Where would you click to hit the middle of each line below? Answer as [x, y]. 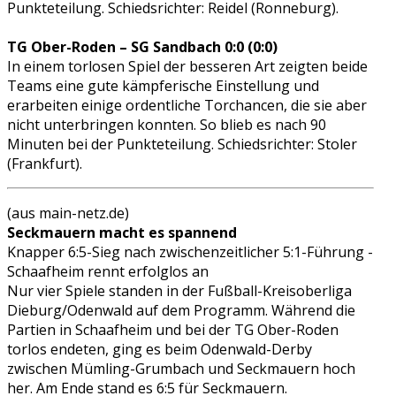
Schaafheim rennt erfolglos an [108, 271]
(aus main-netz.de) [68, 213]
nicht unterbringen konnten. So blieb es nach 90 [167, 124]
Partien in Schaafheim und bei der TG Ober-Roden [173, 329]
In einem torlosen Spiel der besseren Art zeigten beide [187, 66]
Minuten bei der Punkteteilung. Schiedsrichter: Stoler [182, 144]
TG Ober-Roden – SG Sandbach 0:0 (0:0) [142, 46]
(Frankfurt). [45, 163]
